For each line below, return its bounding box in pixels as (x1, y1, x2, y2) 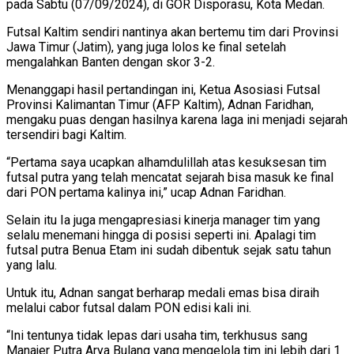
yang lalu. (6, 257, 57, 273)
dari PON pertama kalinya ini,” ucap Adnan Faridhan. (6, 184, 286, 200)
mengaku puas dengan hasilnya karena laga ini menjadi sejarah (6, 111, 348, 127)
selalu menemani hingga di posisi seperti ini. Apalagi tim (6, 227, 316, 243)
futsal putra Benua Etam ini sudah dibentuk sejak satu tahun (6, 242, 331, 258)
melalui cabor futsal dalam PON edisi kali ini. (6, 299, 251, 315)
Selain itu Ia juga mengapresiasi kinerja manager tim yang (6, 212, 320, 228)
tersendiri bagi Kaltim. (6, 126, 126, 142)
